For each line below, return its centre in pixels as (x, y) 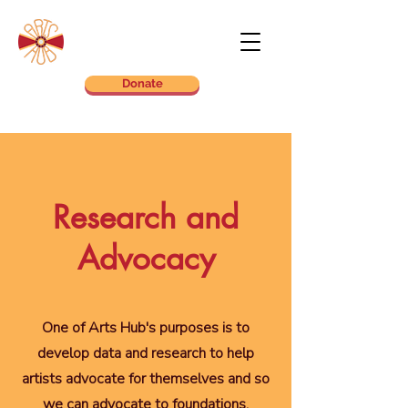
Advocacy (146, 258)
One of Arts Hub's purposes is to (146, 328)
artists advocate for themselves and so (146, 379)
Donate (142, 83)
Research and (146, 217)
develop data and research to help (146, 353)
